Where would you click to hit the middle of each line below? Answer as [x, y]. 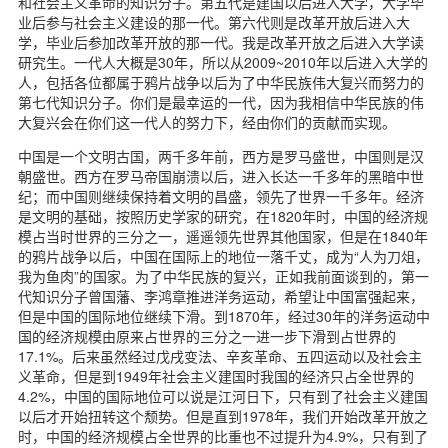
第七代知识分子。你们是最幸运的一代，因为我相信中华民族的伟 [221, 101]
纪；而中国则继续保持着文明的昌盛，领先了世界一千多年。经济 [221, 195]
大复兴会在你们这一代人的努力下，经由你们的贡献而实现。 [207, 121]
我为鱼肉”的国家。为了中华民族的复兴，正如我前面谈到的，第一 [223, 275]
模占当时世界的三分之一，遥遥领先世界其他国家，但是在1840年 [223, 235]
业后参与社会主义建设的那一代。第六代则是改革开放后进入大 [214, 21]
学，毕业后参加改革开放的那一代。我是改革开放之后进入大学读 [221, 41]
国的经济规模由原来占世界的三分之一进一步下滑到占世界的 [207, 335]
